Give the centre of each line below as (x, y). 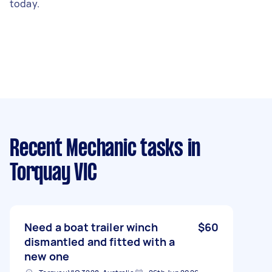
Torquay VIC (53, 173)
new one (47, 256)
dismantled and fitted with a (100, 241)
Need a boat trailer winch (91, 227)
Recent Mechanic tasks (97, 149)
